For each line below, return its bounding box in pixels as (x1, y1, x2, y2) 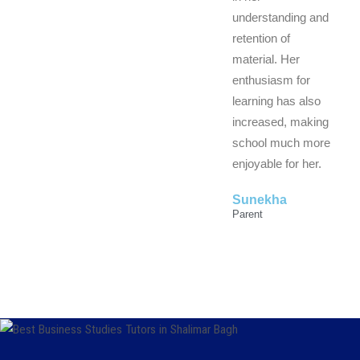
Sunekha (231, 192, 287, 207)
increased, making (231, 114, 329, 129)
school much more (231, 135, 330, 149)
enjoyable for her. (231, 156, 321, 170)
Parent (231, 207, 263, 220)
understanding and (231, 10, 329, 24)
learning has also (231, 93, 321, 108)
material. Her (231, 51, 300, 66)
